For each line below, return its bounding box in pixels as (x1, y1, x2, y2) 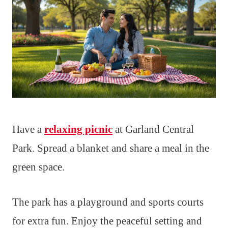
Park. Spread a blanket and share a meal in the (12, 141, 209, 154)
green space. (12, 160, 65, 173)
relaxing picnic (44, 123, 112, 135)
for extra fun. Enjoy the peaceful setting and (12, 214, 202, 227)
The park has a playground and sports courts (12, 195, 204, 208)
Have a (12, 123, 44, 135)
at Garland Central (112, 123, 194, 135)
